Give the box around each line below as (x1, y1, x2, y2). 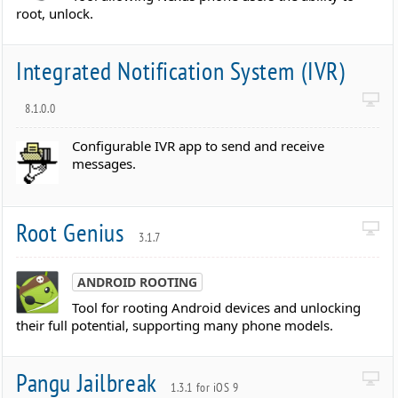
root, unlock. (16, 4, 94, 22)
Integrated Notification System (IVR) (16, 53, 346, 87)
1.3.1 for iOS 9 (171, 378, 239, 395)
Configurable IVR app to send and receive (72, 137, 325, 155)
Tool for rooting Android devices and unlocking (72, 298, 362, 316)
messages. (72, 155, 137, 173)
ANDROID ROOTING (77, 273, 198, 291)
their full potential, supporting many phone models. (16, 315, 334, 334)
